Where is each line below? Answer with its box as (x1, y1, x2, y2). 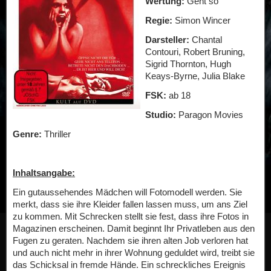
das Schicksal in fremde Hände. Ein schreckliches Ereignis (13, 260, 246, 270)
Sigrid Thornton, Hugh (145, 59, 231, 69)
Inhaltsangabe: (13, 168, 75, 178)
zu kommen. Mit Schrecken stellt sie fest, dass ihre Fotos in (13, 211, 249, 221)
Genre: (13, 129, 44, 139)
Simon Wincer (175, 15, 230, 25)
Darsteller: (145, 34, 192, 45)
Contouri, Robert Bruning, (145, 47, 245, 57)
